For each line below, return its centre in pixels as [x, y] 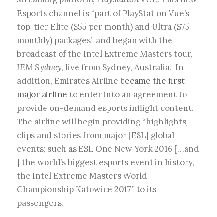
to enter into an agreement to [127, 95]
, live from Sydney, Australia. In [123, 68]
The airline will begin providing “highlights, [102, 122]
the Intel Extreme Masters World [82, 176]
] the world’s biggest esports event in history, [106, 163]
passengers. [40, 203]
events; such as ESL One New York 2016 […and [108, 149]
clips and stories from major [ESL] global [96, 135]
